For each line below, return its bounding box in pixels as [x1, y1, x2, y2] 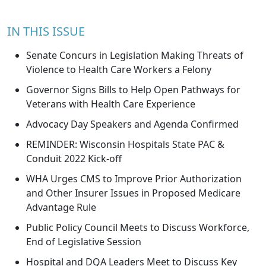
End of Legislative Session [26, 235, 141, 249]
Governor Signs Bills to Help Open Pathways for [26, 83, 240, 97]
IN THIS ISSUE [7, 23, 85, 40]
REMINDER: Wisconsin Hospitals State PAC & [26, 138, 224, 151]
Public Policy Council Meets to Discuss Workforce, [26, 221, 249, 235]
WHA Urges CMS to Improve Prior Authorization [26, 172, 242, 186]
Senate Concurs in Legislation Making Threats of [26, 49, 243, 62]
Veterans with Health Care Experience [26, 97, 195, 111]
